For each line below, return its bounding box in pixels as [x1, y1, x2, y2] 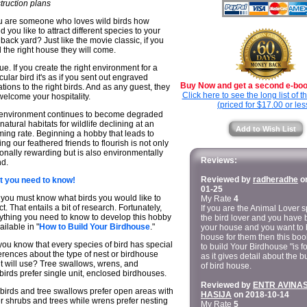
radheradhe [253, 175, 298, 184]
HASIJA [201, 290, 232, 299]
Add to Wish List [236, 125, 296, 133]
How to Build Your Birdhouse [39, 222, 150, 232]
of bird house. [201, 261, 251, 271]
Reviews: [201, 156, 237, 165]
